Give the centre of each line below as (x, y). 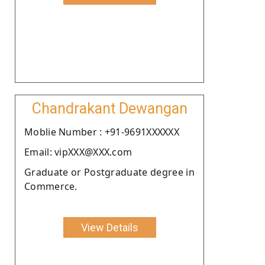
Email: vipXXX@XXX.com (78, 152)
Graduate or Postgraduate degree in (109, 172)
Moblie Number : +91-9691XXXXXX (102, 132)
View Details (109, 227)
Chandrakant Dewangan (109, 108)
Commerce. (51, 186)
